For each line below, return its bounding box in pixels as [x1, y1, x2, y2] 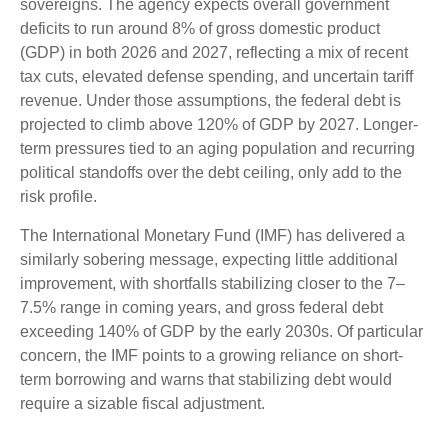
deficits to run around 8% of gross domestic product [20, 19, 380, 37]
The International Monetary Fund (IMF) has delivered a [20, 226, 405, 244]
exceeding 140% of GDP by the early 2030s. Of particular [20, 322, 423, 340]
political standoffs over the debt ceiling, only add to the [20, 163, 402, 181]
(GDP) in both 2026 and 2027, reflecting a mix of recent [20, 43, 408, 61]
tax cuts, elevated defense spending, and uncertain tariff [20, 67, 413, 85]
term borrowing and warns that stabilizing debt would [20, 370, 392, 388]
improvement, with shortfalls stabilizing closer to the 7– [20, 274, 405, 292]
